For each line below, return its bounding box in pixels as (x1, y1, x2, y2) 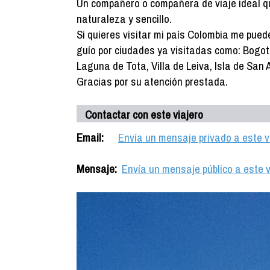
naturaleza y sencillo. (77, 11, 172, 27)
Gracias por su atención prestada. (77, 74, 228, 89)
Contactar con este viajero (85, 107, 203, 122)
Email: (77, 130, 104, 145)
